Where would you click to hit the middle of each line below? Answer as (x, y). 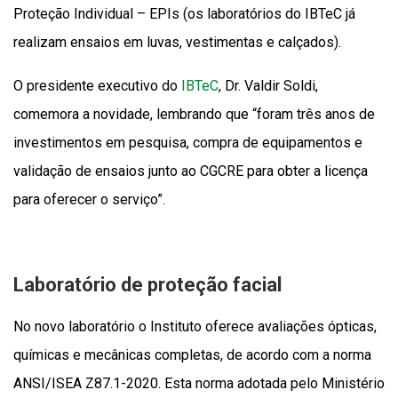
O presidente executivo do (97, 86)
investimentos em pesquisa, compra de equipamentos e (188, 143)
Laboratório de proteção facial (147, 285)
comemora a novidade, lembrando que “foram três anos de (194, 115)
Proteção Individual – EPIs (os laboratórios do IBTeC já (184, 14)
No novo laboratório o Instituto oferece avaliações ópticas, (195, 327)
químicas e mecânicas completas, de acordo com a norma (192, 355)
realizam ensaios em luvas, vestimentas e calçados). (177, 43)
